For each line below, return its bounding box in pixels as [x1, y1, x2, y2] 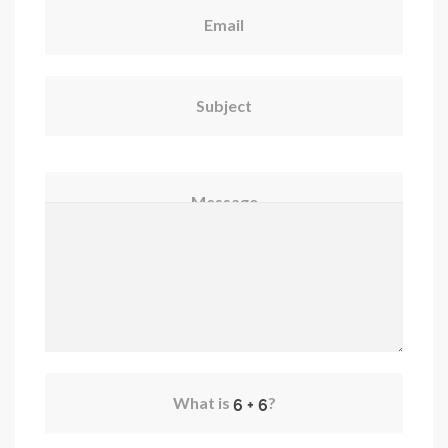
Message [190, 191, 258, 211]
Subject [196, 95, 252, 115]
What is [172, 392, 233, 412]
